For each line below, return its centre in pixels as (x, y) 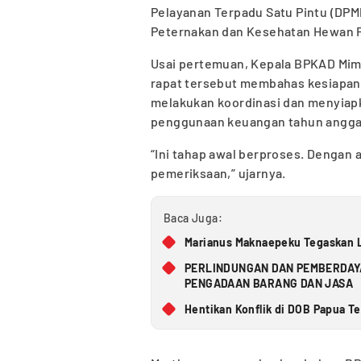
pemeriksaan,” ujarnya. (218, 173)
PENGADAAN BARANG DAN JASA (269, 284)
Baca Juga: (193, 218)
